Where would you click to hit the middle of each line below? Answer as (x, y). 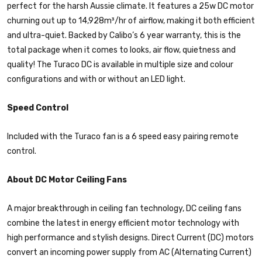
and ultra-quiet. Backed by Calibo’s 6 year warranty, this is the (124, 35)
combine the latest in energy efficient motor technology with (123, 223)
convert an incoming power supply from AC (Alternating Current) (129, 252)
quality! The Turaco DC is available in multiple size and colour (120, 64)
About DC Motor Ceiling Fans (67, 180)
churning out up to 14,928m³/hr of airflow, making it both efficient (131, 20)
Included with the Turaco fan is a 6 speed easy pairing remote (123, 136)
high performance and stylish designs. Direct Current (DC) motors (130, 237)
